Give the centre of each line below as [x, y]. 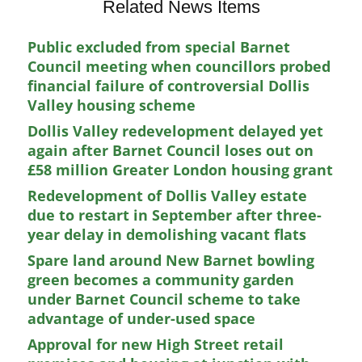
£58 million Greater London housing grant [181, 170]
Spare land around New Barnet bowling [171, 260]
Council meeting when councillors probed [179, 66]
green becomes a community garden [161, 280]
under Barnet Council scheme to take [164, 299]
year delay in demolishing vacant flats [167, 234]
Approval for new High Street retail [156, 344]
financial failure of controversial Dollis [169, 86]
